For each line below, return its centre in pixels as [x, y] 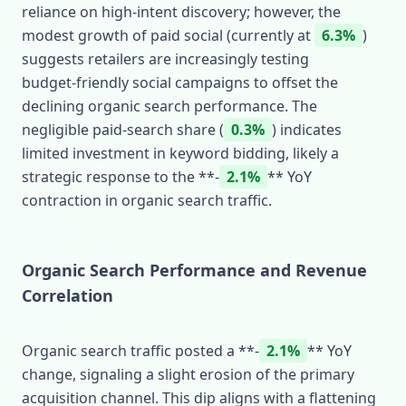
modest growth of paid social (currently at [168, 35]
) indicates [307, 130]
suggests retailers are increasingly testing [165, 59]
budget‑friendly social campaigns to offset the [180, 82]
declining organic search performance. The [169, 106]
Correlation [68, 295]
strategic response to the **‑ [121, 177]
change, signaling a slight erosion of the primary [188, 374]
